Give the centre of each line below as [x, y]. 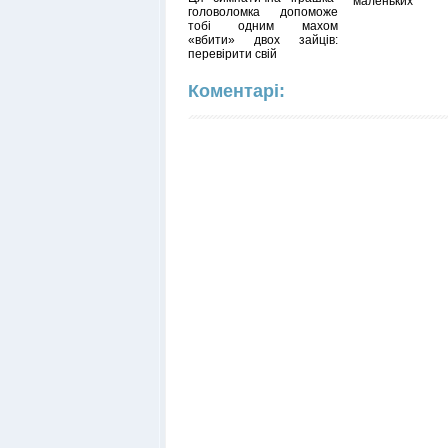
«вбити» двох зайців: [262, 40]
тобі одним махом [262, 26]
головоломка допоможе [262, 12]
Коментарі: [236, 91]
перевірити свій [232, 54]
